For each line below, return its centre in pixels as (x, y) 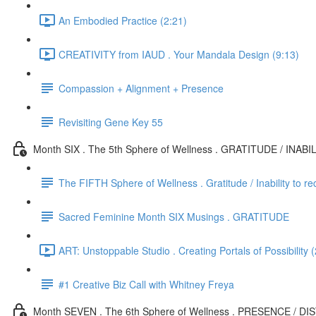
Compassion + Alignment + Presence (141, 88)
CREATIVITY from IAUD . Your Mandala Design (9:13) (179, 54)
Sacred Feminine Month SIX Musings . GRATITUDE (174, 216)
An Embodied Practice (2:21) (123, 20)
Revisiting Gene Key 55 (111, 122)
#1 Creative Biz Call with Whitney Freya (146, 284)
